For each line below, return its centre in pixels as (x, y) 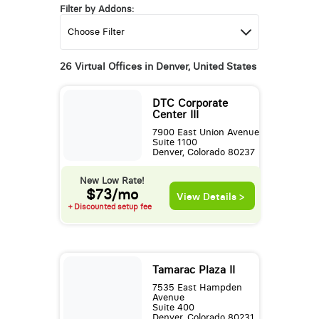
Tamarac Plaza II (193, 270)
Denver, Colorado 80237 (203, 152)
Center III (175, 115)
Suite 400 (173, 308)
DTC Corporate (190, 104)
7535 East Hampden (197, 288)
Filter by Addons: (96, 9)
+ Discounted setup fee (110, 207)
